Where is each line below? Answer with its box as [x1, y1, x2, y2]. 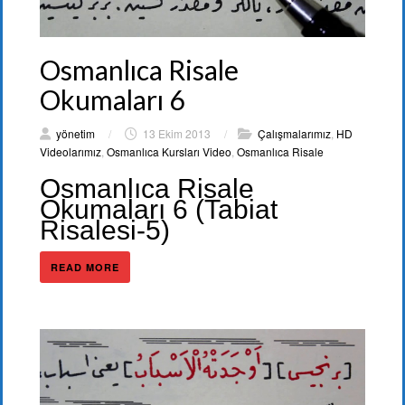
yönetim [56, 125, 95, 141]
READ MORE [51, 259, 119, 274]
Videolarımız [40, 143, 101, 159]
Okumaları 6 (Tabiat [40, 193, 278, 224]
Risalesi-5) [40, 214, 170, 245]
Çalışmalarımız [258, 125, 331, 141]
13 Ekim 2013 [140, 125, 213, 141]
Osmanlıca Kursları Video [107, 143, 231, 159]
